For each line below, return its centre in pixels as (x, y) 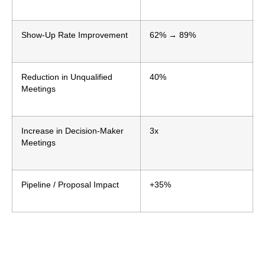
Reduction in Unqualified (67, 77)
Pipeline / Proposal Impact (70, 185)
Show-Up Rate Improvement (75, 35)
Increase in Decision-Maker (72, 131)
